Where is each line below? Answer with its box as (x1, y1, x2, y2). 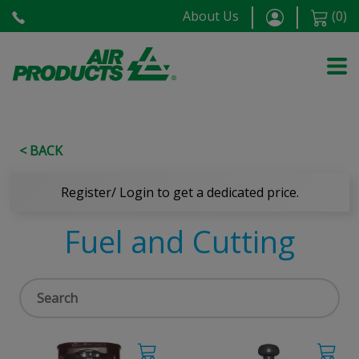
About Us (183, 7, 239, 25)
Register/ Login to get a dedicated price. (60, 184, 299, 201)
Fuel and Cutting (64, 220, 295, 262)
